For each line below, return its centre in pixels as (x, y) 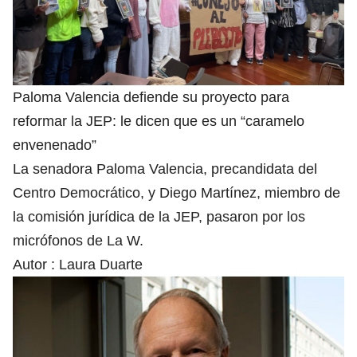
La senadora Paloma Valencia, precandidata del (165, 169)
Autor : (36, 265)
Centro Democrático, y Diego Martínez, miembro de (177, 193)
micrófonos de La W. (78, 241)
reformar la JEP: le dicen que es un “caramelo (159, 122)
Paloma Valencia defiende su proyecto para (151, 98)
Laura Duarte (101, 265)
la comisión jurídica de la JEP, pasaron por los (159, 217)
